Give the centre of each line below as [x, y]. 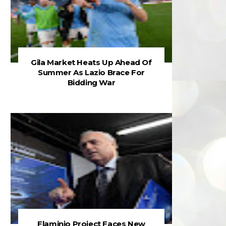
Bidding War [91, 82]
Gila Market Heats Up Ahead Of [91, 62]
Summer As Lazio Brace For [91, 72]
